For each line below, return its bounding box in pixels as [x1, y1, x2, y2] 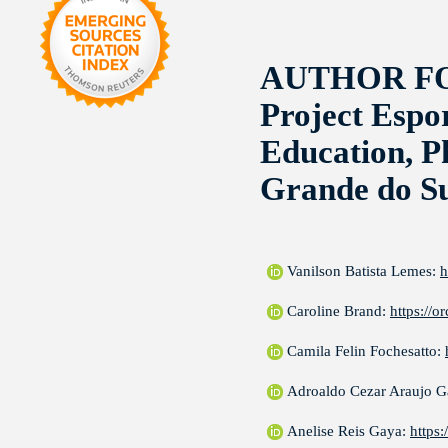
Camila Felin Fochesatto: [287, 343, 445, 360]
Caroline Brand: [287, 303, 390, 320]
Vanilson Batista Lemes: [287, 263, 440, 280]
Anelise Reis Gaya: [287, 423, 410, 440]
